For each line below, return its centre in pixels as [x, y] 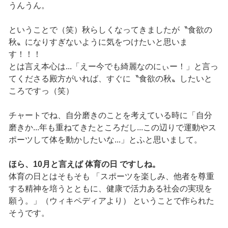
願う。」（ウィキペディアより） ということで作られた [111, 201]
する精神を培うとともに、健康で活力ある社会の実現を [110, 189]
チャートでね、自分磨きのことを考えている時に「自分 [110, 116]
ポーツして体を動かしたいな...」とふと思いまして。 [105, 140]
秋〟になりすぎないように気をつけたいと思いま [98, 42]
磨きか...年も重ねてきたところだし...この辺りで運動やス [112, 128]
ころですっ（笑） [41, 91]
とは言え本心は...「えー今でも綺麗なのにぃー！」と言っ [113, 67]
